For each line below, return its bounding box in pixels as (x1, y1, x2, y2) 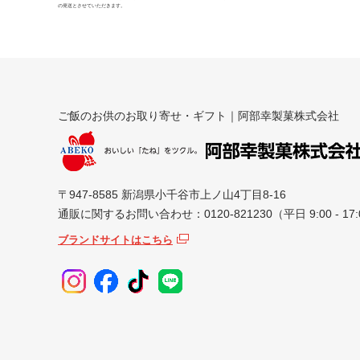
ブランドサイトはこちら (58, 234, 173, 247)
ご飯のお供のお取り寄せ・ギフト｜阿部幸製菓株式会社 (58, 109, 339, 123)
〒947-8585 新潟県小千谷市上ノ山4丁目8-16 (58, 188, 286, 202)
